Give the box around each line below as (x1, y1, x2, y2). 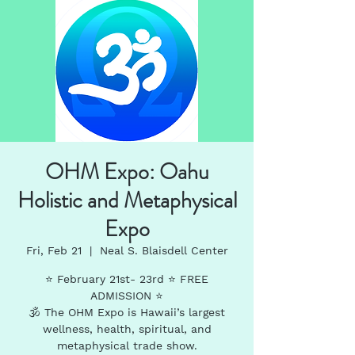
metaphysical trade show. (56, 338, 197, 352)
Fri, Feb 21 (25, 243, 82, 257)
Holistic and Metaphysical (17, 184, 237, 216)
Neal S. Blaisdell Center (99, 243, 228, 257)
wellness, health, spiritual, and (42, 322, 212, 335)
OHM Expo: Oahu (44, 155, 209, 188)
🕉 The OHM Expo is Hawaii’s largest (29, 305, 225, 319)
